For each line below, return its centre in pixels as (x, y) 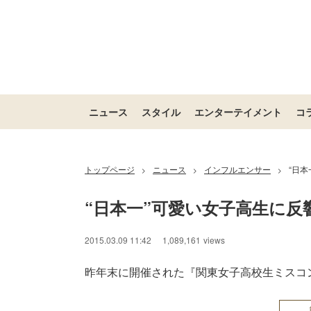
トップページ (110, 169)
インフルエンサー (237, 169)
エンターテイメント (238, 112)
